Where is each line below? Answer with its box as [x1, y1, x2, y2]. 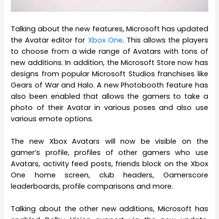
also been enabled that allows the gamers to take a [11, 91, 208, 101]
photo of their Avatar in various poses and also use [11, 102, 208, 112]
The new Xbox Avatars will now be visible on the [11, 136, 208, 147]
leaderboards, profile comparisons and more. [11, 181, 174, 192]
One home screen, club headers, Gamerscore [11, 170, 208, 180]
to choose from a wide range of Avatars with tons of [11, 46, 208, 56]
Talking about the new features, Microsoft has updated [11, 23, 208, 34]
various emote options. [11, 113, 94, 124]
